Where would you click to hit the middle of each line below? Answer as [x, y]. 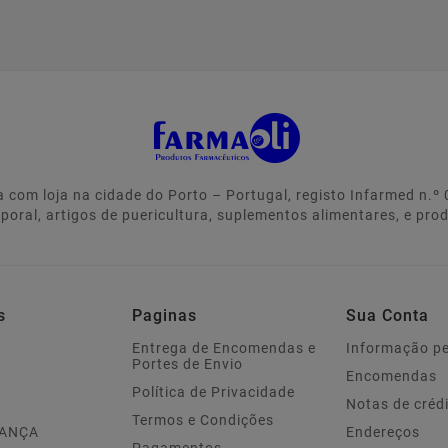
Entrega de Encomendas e [224, 348]
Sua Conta [387, 316]
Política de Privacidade [213, 392]
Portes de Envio [187, 364]
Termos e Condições [203, 420]
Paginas [164, 316]
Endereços [383, 432]
